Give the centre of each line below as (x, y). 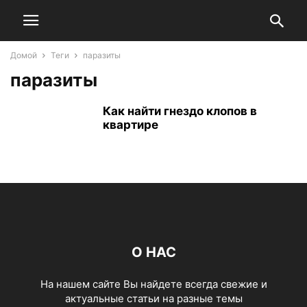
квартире (131, 125)
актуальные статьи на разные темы (153, 298)
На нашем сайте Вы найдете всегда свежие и (153, 284)
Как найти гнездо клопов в (180, 111)
